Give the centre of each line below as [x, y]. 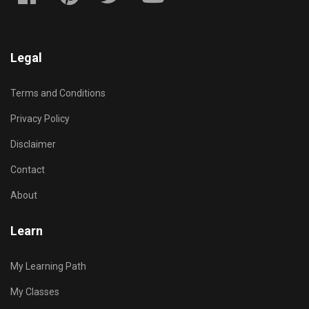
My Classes [35, 292]
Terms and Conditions [58, 93]
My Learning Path [48, 267]
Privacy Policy [40, 119]
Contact [28, 170]
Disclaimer [33, 144]
